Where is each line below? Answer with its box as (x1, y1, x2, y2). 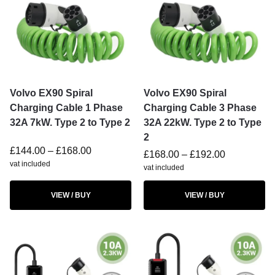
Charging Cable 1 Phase (10, 103, 123, 113)
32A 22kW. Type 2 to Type (144, 117, 261, 128)
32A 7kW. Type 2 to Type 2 (10, 117, 130, 128)
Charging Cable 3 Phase (144, 103, 257, 113)
